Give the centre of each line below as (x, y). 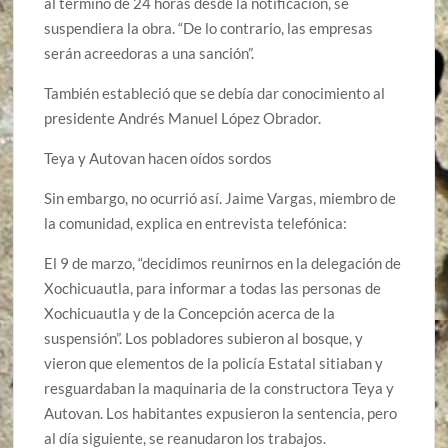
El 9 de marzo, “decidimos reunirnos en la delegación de (223, 262)
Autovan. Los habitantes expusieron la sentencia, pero (221, 412)
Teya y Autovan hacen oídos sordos (158, 157)
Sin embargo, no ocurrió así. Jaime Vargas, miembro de (220, 197)
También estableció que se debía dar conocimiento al (215, 92)
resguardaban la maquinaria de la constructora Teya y (219, 387)
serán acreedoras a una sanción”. (149, 52)
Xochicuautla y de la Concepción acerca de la (190, 312)
